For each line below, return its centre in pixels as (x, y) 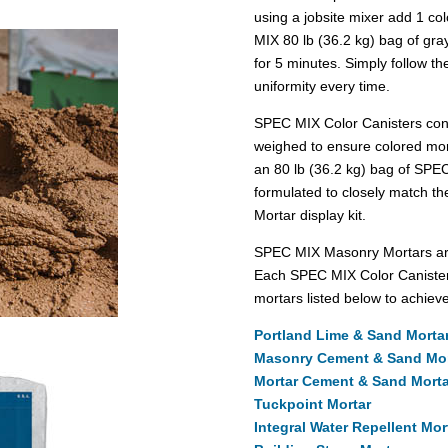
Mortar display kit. (309, 214)
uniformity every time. (321, 85)
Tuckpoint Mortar (312, 403)
